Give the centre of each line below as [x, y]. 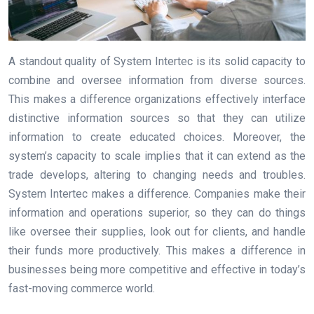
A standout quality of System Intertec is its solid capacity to [157, 62]
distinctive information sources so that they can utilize [157, 118]
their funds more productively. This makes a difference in [157, 251]
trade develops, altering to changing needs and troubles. [157, 175]
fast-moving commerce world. [82, 289]
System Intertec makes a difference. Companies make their [157, 194]
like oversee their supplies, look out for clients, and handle [157, 232]
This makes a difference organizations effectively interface [157, 100]
